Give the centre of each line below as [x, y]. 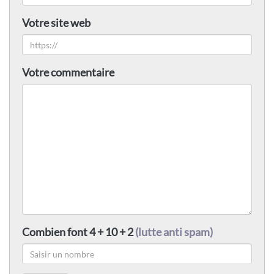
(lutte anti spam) [174, 232]
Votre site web [56, 23]
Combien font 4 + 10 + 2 [79, 232]
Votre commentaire [68, 72]
